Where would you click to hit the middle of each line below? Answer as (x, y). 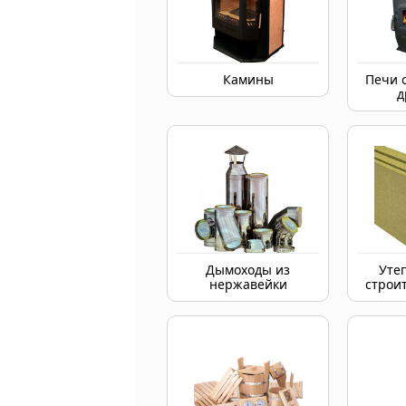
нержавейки (248, 284)
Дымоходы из (248, 270)
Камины (248, 79)
